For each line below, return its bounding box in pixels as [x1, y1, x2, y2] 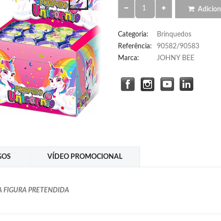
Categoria [118, 31, 147, 38]
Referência [118, 43, 150, 50]
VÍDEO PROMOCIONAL [47, 153, 122, 160]
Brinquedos [157, 31, 191, 38]
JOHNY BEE [157, 55, 194, 62]
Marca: [118, 55, 139, 62]
